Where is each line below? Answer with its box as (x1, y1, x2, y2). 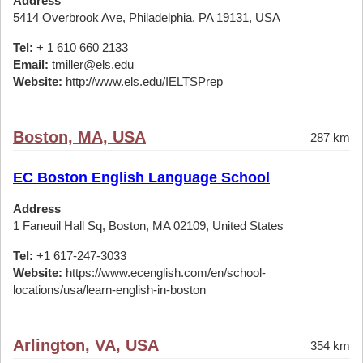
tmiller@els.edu (49, 58, 134, 71)
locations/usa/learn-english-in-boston (13, 283, 206, 297)
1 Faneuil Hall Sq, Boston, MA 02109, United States (13, 219, 284, 233)
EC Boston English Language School (13, 169, 270, 186)
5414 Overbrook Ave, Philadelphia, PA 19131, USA (13, 11, 280, 24)
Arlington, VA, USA (13, 336, 159, 354)
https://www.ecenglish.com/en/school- (62, 266, 266, 280)
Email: (13, 58, 49, 71)
